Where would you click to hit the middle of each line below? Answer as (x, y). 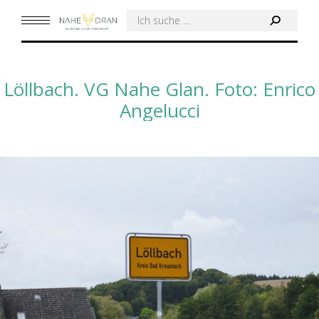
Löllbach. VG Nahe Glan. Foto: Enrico (159, 89)
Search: (146, 19)
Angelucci (159, 110)
